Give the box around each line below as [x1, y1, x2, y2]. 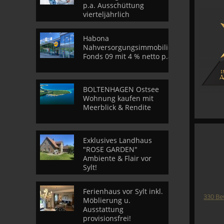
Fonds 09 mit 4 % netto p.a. [83, 51, 174, 61]
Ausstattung [83, 204, 123, 214]
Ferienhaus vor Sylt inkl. [83, 186, 163, 196]
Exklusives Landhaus [83, 135, 152, 145]
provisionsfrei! [83, 213, 131, 223]
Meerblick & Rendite [83, 102, 151, 112]
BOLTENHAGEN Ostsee [83, 84, 159, 94]
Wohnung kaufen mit [83, 93, 153, 103]
